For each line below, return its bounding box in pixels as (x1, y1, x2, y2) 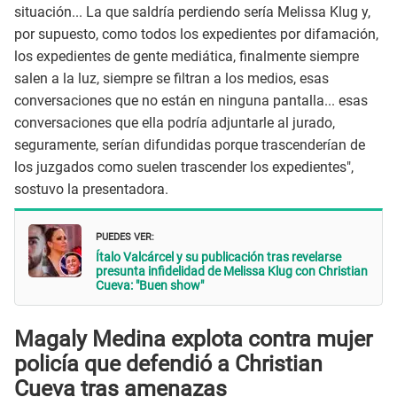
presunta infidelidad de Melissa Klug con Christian (96, 263, 368, 278)
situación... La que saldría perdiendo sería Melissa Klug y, (14, 4, 370, 21)
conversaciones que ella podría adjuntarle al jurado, (14, 114, 335, 132)
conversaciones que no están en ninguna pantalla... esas (14, 92, 368, 110)
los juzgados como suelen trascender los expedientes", (14, 159, 354, 176)
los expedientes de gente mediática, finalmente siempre (14, 48, 359, 66)
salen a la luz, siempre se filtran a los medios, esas (14, 70, 329, 88)
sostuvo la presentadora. (14, 181, 168, 198)
